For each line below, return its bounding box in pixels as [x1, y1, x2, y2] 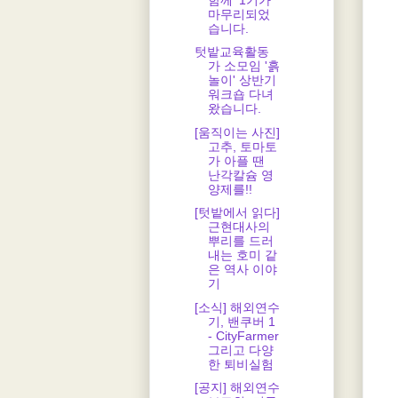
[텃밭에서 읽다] [194, 205, 280, 220]
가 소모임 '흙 [207, 59, 280, 74]
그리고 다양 [207, 342, 274, 357]
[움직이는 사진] [194, 124, 280, 139]
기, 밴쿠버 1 [207, 314, 275, 329]
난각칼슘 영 [207, 167, 274, 182]
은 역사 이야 [207, 262, 277, 277]
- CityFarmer [207, 328, 279, 343]
